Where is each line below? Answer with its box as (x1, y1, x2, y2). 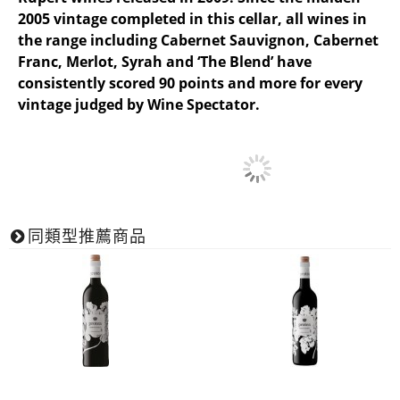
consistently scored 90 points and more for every (18, 73, 362, 93)
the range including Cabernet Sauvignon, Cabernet (18, 30, 379, 50)
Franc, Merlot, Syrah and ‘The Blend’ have (18, 52, 312, 71)
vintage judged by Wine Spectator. (18, 95, 260, 114)
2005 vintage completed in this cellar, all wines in (18, 9, 367, 29)
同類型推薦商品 (28, 227, 146, 246)
